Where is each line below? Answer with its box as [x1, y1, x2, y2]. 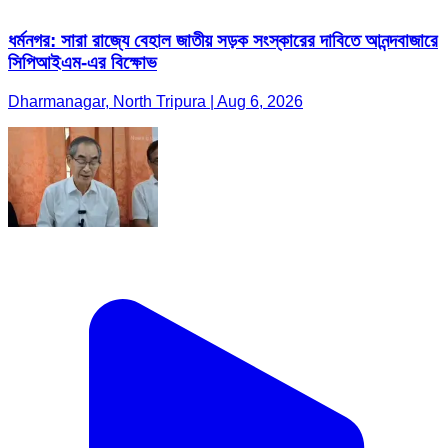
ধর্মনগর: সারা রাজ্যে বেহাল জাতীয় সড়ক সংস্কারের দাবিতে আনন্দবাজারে [8, 30, 438, 52]
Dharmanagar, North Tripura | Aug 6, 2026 [8, 92, 303, 110]
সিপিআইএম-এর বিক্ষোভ [8, 52, 157, 74]
